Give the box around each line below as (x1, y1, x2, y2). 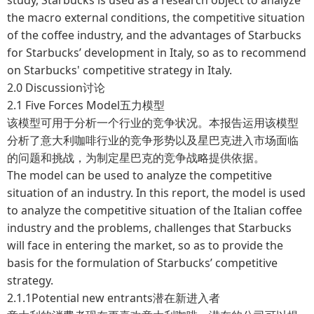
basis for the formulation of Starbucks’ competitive (7, 254, 278, 271)
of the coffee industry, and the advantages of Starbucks (7, 27, 301, 43)
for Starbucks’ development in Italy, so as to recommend (7, 44, 306, 60)
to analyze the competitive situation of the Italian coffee (7, 202, 302, 218)
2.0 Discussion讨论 (7, 79, 105, 95)
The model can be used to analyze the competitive (7, 167, 272, 183)
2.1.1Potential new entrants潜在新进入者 (7, 289, 220, 306)
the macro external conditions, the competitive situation (7, 9, 305, 25)
